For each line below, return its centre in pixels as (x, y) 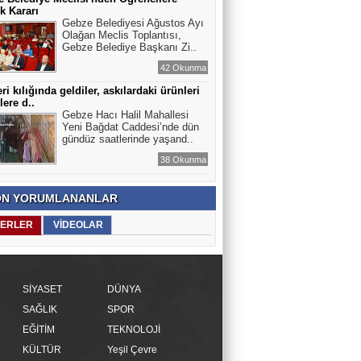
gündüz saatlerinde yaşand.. (128, 139)
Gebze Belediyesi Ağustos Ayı (133, 23)
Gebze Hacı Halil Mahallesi (125, 115)
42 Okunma (183, 68)
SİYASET (42, 289)
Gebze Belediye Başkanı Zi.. (129, 47)
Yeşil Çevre (132, 350)
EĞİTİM (39, 330)
